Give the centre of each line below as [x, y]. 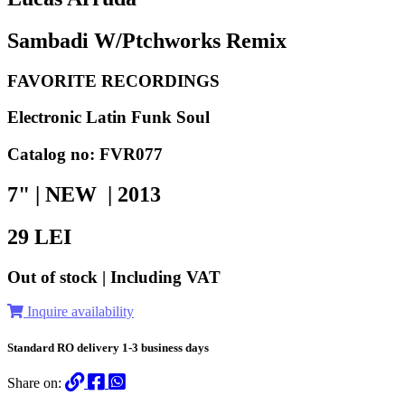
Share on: [36, 382]
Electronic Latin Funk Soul [108, 118]
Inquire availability [79, 312]
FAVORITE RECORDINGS [113, 80]
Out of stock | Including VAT [114, 277]
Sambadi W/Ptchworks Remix [147, 40]
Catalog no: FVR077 [85, 155]
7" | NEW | [62, 194]
